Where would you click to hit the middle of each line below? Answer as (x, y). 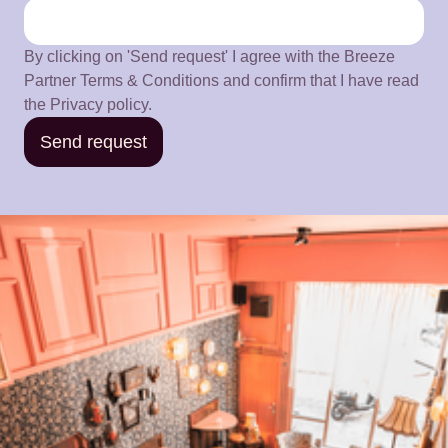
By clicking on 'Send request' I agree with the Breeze (209, 57)
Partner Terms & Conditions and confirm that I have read (221, 81)
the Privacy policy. (88, 105)
